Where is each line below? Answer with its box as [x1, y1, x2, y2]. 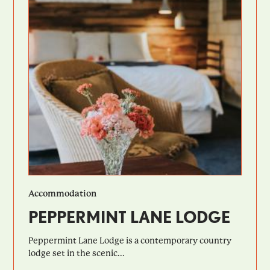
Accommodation [28, 188, 97, 198]
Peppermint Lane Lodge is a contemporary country [28, 235, 232, 245]
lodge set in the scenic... [28, 248, 125, 258]
